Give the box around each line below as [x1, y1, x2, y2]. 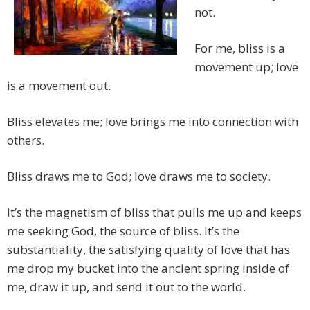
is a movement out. [7, 77, 111, 94]
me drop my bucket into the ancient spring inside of [7, 260, 289, 277]
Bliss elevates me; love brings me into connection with [7, 113, 298, 130]
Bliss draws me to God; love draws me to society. [7, 168, 271, 185]
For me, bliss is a [194, 40, 285, 57]
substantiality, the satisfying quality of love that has [7, 241, 290, 258]
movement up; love [194, 59, 298, 75]
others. [7, 132, 44, 149]
